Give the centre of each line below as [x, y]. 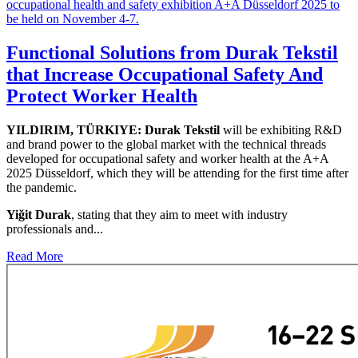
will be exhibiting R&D [281, 130]
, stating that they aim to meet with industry [179, 215]
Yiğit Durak [39, 215]
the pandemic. [42, 188]
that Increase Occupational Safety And [165, 75]
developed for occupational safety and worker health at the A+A [167, 159]
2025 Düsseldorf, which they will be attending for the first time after [177, 173]
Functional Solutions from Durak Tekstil [172, 53]
